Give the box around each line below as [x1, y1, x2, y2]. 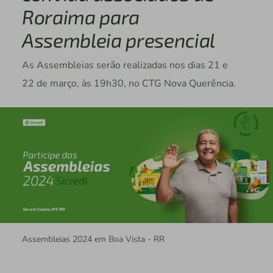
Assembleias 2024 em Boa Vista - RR [21, 233, 165, 245]
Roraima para [21, 5, 140, 29]
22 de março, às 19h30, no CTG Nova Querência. [21, 77, 236, 91]
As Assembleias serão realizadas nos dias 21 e [21, 58, 228, 73]
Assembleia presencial [21, 28, 216, 52]
